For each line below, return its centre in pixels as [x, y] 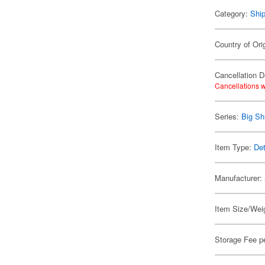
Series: [228, 116]
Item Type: [235, 147]
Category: [233, 13]
